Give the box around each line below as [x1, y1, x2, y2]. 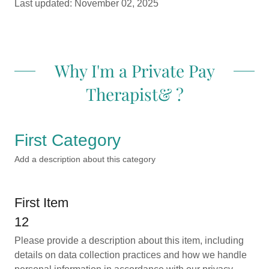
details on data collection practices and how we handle [14, 250, 247, 260]
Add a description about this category [14, 154, 156, 164]
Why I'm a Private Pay [54, 59, 215, 82]
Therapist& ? [85, 83, 184, 105]
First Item [14, 195, 68, 210]
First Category [14, 131, 121, 150]
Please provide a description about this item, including [14, 235, 244, 246]
